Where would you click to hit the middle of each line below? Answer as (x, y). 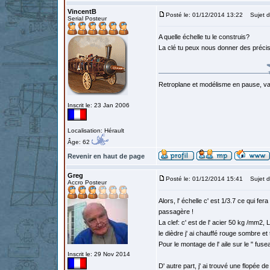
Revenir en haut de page (106, 156)
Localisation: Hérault (96, 130)
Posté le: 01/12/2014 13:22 (204, 15)
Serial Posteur (87, 18)
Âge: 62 (80, 142)
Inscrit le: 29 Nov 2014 (99, 254)
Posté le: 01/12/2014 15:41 (204, 179)
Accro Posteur (87, 182)
